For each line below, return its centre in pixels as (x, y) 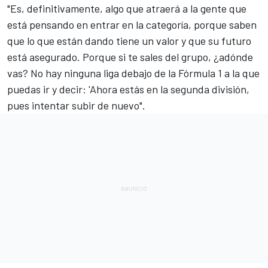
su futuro (229, 41)
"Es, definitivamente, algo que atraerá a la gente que (127, 9)
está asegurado (42, 57)
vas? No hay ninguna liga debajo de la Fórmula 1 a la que (133, 73)
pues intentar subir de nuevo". (76, 106)
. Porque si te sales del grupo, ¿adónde (165, 57)
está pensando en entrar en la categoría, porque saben (132, 25)
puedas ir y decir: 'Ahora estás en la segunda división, (128, 89)
